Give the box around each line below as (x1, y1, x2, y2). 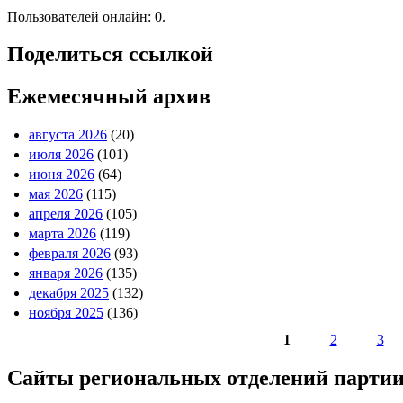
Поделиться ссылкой (7, 42, 213, 67)
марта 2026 (29, 226, 96, 242)
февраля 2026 (29, 246, 111, 262)
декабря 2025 (29, 285, 109, 301)
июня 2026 (29, 166, 94, 183)
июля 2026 (29, 147, 94, 163)
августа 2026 (29, 127, 107, 143)
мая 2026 (29, 186, 83, 202)
